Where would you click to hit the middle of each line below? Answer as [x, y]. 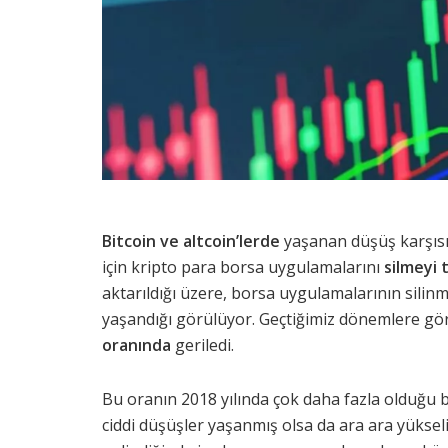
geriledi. [202, 344]
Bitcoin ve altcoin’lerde [191, 240]
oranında [136, 344]
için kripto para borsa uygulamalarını [243, 266]
